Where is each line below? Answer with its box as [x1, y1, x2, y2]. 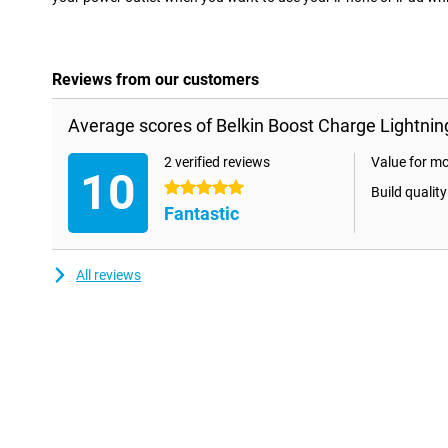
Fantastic [164, 203, 239, 225]
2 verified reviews [164, 154, 270, 171]
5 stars [164, 180, 207, 197]
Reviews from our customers [52, 70, 259, 90]
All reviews [76, 267, 141, 284]
